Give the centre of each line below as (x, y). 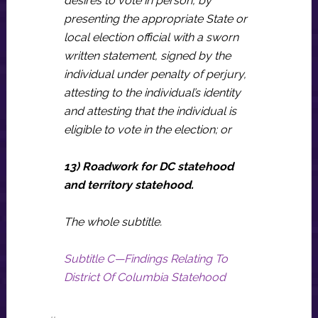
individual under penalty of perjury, (155, 74)
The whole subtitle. (113, 222)
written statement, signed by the (147, 56)
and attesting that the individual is (150, 111)
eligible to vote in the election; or (147, 130)
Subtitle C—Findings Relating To (146, 259)
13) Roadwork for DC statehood (148, 166)
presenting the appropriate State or (155, 19)
